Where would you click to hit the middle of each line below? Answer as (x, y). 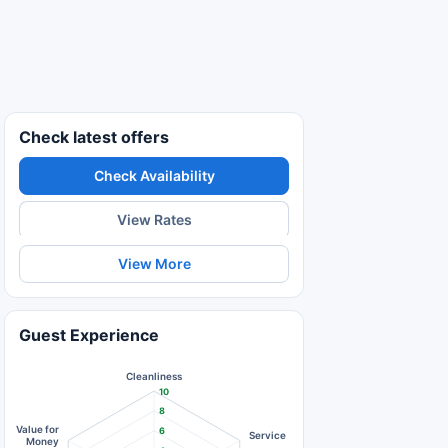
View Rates (154, 219)
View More (154, 263)
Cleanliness (154, 376)
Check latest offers (94, 137)
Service (268, 435)
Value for (37, 429)
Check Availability (154, 175)
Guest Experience (89, 335)
